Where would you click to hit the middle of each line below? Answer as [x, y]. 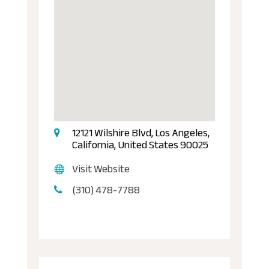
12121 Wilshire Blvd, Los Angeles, [141, 132]
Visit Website [101, 168]
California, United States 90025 [140, 144]
